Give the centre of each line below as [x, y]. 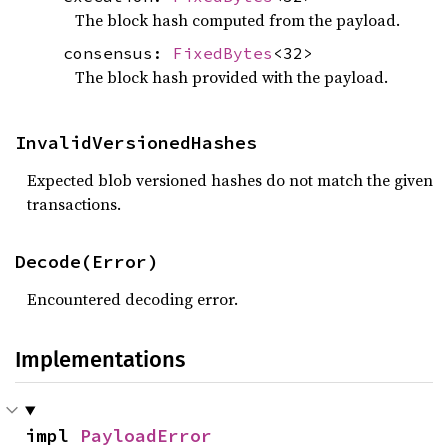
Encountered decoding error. [132, 299]
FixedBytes [223, 53]
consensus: [118, 53]
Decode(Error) [86, 262]
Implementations [100, 360]
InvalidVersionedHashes [136, 143]
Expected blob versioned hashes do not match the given [230, 180]
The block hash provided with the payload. [231, 77]
